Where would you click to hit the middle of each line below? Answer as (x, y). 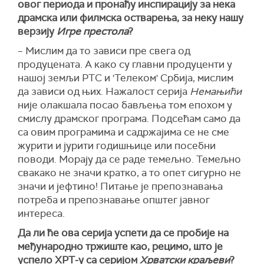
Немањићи (216, 92)
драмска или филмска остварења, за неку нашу (131, 18)
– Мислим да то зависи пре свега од (104, 51)
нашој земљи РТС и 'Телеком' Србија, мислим (126, 78)
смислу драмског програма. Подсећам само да (129, 119)
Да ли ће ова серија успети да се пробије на (123, 233)
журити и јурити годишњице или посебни (117, 146)
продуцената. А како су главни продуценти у (125, 65)
